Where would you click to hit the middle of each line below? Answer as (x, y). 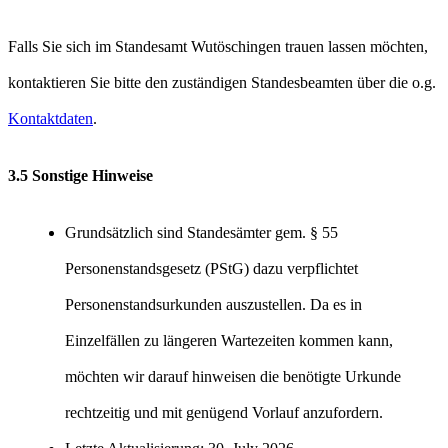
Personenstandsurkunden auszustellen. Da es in (213, 305)
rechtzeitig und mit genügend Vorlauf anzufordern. (224, 413)
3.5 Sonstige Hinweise (80, 175)
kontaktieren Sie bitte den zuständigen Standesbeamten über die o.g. (222, 82)
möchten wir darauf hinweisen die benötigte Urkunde (233, 377)
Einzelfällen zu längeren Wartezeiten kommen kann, (229, 341)
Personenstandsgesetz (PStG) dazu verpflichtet (211, 269)
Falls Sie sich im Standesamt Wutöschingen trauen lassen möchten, (218, 46)
